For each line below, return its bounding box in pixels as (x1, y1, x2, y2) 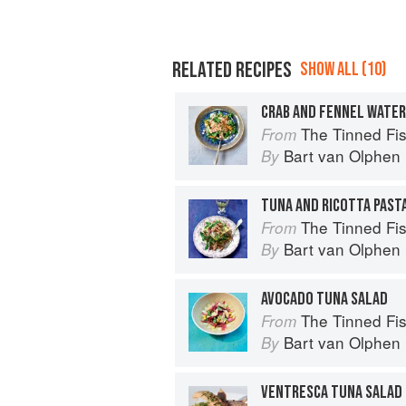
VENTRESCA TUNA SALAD (261, 381, 402, 403)
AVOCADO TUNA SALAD (261, 287, 388, 310)
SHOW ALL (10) (300, 57, 386, 81)
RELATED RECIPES (172, 56, 292, 83)
